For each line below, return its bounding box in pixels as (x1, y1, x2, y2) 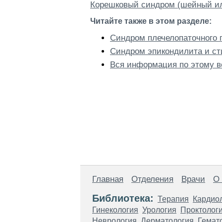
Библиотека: (92, 193, 154, 204)
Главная (92, 174, 123, 184)
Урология (142, 206, 176, 214)
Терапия (158, 195, 189, 203)
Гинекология (92, 206, 138, 214)
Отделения (131, 174, 173, 184)
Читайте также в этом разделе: (90, 17, 212, 25)
